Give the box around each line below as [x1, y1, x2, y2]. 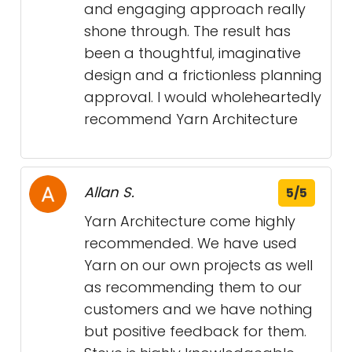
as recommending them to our [84, 277, 302, 298]
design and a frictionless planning [84, 65, 322, 86]
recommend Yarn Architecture [84, 109, 298, 130]
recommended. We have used [84, 233, 297, 254]
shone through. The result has [84, 21, 291, 42]
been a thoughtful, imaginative [84, 43, 301, 64]
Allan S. [84, 182, 134, 203]
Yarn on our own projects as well [84, 255, 313, 276]
